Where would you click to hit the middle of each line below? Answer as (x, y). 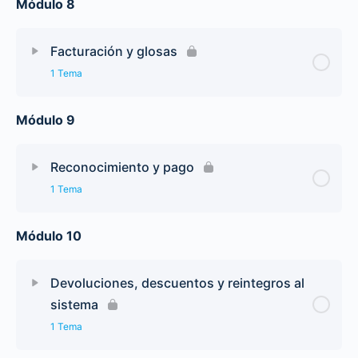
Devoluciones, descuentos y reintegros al (177, 282)
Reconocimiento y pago (122, 167)
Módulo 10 (49, 235)
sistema (74, 304)
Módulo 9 (46, 119)
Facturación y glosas (114, 51)
